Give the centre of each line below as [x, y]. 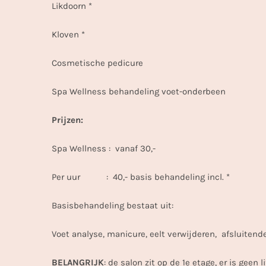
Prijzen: [67, 120]
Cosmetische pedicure [97, 63]
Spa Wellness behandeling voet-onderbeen [138, 92]
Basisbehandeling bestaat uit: [112, 206]
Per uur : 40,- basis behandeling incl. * [140, 177]
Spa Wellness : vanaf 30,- [103, 149]
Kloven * [68, 35]
